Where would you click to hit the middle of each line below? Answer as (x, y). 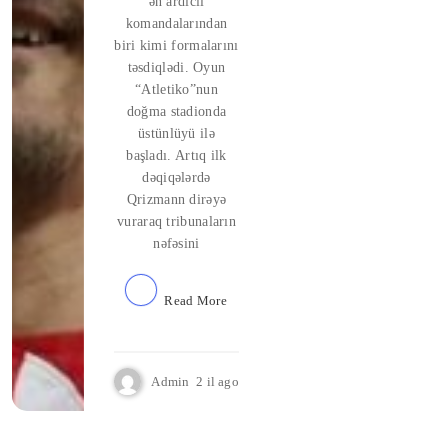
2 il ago (217, 381)
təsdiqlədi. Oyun (176, 67)
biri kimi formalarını (176, 45)
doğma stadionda (176, 111)
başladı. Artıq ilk (176, 155)
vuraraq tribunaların (177, 221)
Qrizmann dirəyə (176, 199)
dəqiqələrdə (176, 177)
